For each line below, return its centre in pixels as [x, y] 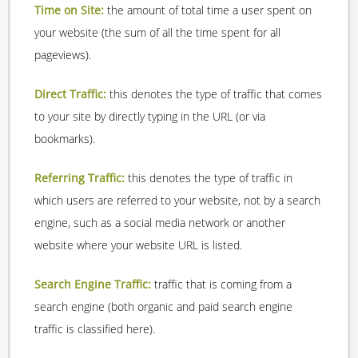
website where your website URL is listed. [138, 245]
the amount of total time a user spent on [208, 10]
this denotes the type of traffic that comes [214, 94]
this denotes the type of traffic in [209, 178]
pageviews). [63, 55]
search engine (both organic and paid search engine [163, 307]
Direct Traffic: [70, 94]
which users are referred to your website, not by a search [177, 201]
